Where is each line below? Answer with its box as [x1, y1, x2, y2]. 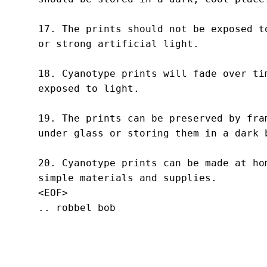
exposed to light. [38, 83, 139, 95]
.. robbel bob [38, 202, 116, 214]
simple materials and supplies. [38, 172, 217, 184]
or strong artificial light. [38, 38, 199, 50]
